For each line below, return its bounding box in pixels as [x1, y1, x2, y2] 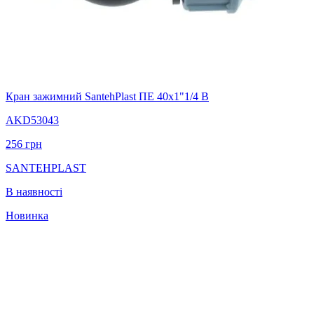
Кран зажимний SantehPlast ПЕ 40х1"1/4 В [6, 90, 209, 102]
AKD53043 [6, 114, 59, 126]
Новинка [6, 209, 48, 221]
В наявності [6, 185, 62, 198]
